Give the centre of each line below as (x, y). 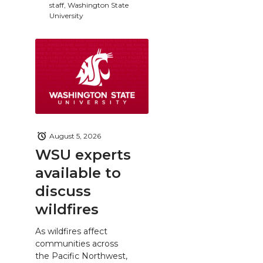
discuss (63, 191)
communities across (77, 244)
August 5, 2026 (75, 136)
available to (78, 173)
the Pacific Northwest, (81, 256)
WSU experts (83, 154)
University (66, 15)
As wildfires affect (71, 232)
